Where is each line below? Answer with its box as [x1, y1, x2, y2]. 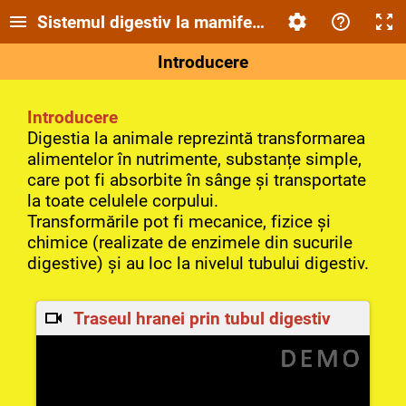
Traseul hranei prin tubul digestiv [73, 307, 331, 329]
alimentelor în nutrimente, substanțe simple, [27, 149, 362, 169]
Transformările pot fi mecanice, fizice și [27, 211, 331, 232]
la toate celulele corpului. [27, 190, 218, 211]
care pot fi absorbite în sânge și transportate [27, 169, 366, 190]
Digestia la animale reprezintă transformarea [27, 128, 365, 149]
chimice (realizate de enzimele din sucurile [27, 232, 353, 253]
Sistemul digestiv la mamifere [36, 11, 267, 33]
